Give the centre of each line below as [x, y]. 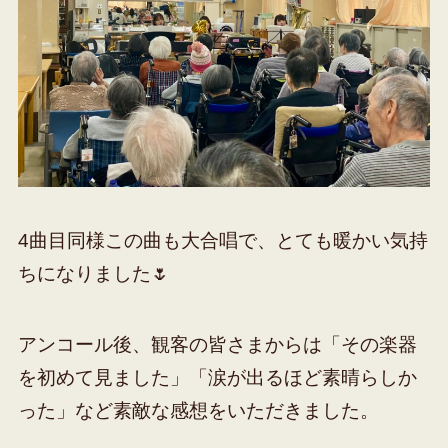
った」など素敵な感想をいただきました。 [198, 410]
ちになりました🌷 [93, 274]
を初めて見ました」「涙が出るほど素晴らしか [217, 377]
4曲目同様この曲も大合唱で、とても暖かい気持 [222, 241]
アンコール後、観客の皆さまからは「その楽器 [217, 344]
